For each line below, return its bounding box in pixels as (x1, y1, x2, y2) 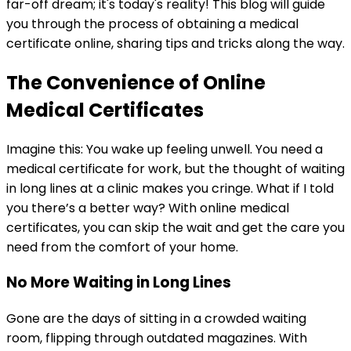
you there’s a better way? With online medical (6, 198, 289, 217)
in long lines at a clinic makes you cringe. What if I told (6, 179, 334, 197)
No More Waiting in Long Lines (6, 272, 231, 294)
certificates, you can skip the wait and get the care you (6, 218, 345, 237)
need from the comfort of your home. (6, 237, 238, 256)
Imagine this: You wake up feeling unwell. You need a (6, 139, 323, 158)
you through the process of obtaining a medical (6, 14, 299, 33)
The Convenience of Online (6, 69, 266, 96)
